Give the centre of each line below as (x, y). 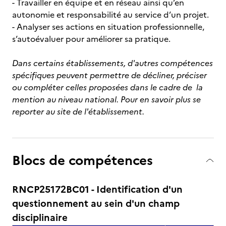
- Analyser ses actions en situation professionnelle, (108, 27)
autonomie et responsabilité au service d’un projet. (110, 15)
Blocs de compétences (82, 160)
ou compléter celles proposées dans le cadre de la (107, 87)
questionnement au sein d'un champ (96, 204)
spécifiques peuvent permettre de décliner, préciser (109, 75)
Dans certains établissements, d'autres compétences (112, 63)
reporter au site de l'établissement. (78, 111)
